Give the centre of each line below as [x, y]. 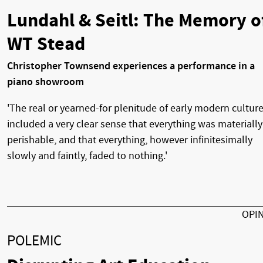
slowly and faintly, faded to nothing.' [87, 156]
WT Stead [46, 44]
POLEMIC [34, 241]
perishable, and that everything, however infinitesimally [130, 140]
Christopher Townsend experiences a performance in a [131, 66]
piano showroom [45, 82]
